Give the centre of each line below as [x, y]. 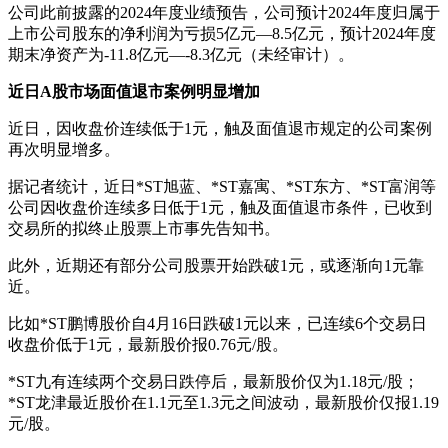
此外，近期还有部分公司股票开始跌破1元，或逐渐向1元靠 [216, 266]
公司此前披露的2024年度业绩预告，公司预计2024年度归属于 [224, 13]
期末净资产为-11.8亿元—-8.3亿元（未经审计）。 [181, 55]
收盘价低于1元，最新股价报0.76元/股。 [148, 345]
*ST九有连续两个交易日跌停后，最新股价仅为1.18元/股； [213, 382]
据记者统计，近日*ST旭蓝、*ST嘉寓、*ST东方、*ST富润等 [222, 187]
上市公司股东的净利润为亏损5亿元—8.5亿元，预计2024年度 [222, 34]
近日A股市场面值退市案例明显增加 [134, 92]
